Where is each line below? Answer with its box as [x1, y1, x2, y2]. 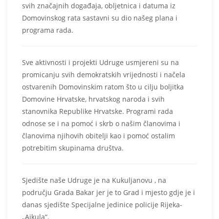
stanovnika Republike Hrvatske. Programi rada [22, 107, 173, 116]
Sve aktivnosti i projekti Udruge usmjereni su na [22, 58, 179, 67]
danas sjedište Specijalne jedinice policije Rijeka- [22, 200, 182, 210]
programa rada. [22, 25, 73, 35]
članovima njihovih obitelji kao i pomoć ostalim [22, 131, 175, 141]
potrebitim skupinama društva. [22, 143, 124, 153]
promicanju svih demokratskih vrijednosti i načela [22, 70, 185, 80]
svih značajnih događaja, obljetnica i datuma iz [22, 1, 175, 11]
